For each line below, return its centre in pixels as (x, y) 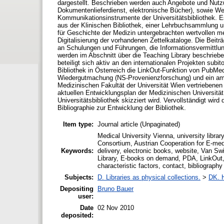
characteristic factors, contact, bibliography (160, 165)
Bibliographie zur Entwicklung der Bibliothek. (122, 108)
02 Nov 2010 (116, 207)
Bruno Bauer (115, 188)
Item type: (78, 124)
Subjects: (79, 177)
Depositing (77, 188)
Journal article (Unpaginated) (139, 124)
